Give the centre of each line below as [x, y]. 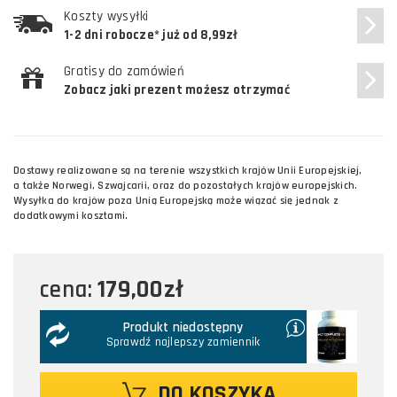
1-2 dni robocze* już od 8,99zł [151, 35]
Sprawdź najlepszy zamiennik [183, 342]
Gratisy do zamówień [124, 71]
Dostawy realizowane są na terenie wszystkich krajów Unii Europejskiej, [189, 170]
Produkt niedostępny [183, 327]
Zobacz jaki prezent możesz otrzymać [177, 90]
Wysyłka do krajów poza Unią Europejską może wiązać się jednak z [176, 200]
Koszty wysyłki [106, 16]
